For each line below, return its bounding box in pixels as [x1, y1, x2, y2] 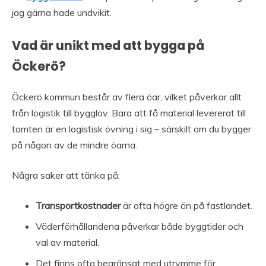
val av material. [36, 236, 99, 249]
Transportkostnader [36, 199, 121, 212]
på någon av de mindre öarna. [12, 139, 137, 151]
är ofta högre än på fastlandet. [121, 199, 252, 212]
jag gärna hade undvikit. [12, 7, 112, 19]
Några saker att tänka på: [12, 169, 120, 182]
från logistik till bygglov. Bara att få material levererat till [12, 107, 246, 119]
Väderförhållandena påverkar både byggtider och [36, 220, 243, 233]
